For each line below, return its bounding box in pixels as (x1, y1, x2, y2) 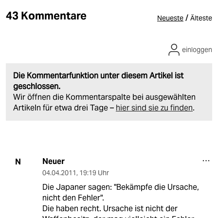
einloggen (182, 45, 212, 54)
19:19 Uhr (79, 168, 109, 178)
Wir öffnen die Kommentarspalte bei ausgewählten (13, 92, 196, 103)
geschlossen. (13, 81, 60, 92)
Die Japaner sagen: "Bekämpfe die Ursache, (42, 182, 199, 193)
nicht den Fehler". (42, 193, 104, 203)
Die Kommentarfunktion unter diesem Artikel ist (13, 71, 183, 81)
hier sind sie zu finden (116, 103, 193, 113)
